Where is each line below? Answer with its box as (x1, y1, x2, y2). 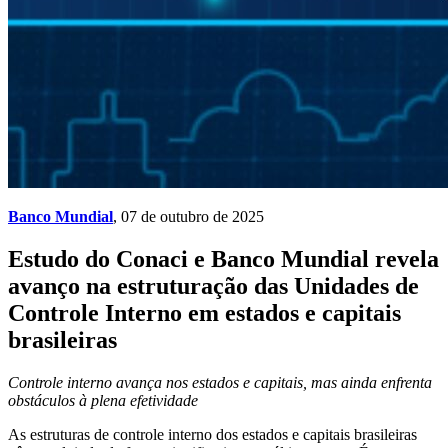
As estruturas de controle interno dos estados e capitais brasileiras (8, 425, 417, 443)
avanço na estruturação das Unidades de (8, 272, 419, 299)
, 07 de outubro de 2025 (113, 208, 264, 225)
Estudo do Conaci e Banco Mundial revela (8, 245, 439, 272)
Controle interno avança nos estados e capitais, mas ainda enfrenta (8, 373, 432, 391)
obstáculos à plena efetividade (8, 391, 198, 409)
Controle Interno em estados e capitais (8, 299, 401, 326)
